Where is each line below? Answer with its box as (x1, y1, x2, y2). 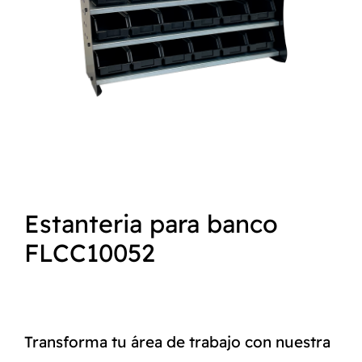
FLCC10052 (24, 237, 155, 268)
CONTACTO (18, 117, 93, 133)
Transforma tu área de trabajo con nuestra (24, 331, 330, 351)
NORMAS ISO (18, 27, 107, 42)
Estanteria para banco (24, 208, 278, 239)
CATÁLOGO (18, 72, 92, 87)
